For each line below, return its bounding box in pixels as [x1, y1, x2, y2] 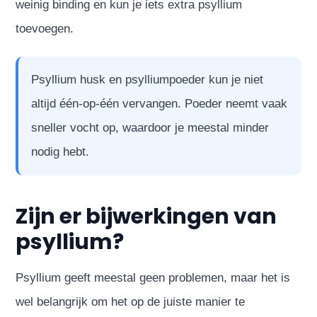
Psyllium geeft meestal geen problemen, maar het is [16, 270, 291, 284]
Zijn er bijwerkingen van [16, 201, 277, 231]
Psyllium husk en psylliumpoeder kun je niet [31, 72, 264, 86]
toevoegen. [16, 21, 74, 35]
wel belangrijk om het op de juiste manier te [16, 294, 246, 309]
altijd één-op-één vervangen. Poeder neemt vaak [31, 96, 288, 110]
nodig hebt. [31, 144, 90, 158]
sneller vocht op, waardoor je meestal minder [31, 120, 270, 134]
